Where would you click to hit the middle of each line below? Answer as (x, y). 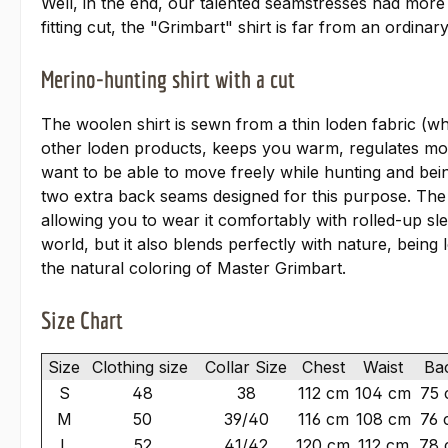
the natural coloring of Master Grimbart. (193, 268)
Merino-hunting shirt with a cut (168, 79)
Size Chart (82, 320)
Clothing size (142, 367)
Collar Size (246, 367)
